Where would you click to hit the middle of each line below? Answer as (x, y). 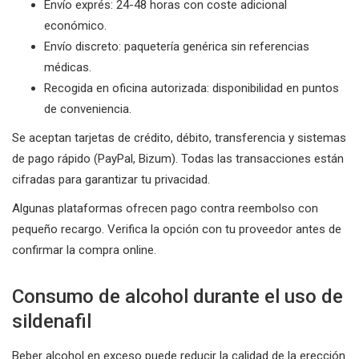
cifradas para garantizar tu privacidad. (111, 179)
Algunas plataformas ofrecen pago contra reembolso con (165, 208)
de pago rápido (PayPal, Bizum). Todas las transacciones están (178, 158)
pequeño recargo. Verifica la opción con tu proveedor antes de (177, 229)
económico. (75, 25)
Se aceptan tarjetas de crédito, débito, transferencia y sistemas (179, 137)
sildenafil (52, 321)
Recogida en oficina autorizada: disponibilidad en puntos (192, 88)
